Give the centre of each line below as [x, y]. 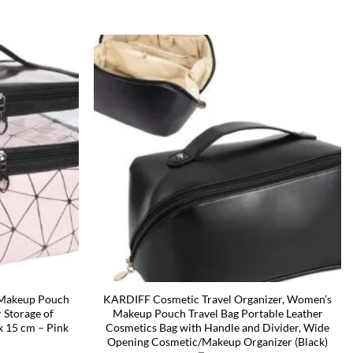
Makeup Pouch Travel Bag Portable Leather [217, 314]
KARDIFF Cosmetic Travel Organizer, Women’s [218, 299]
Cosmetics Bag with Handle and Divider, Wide [218, 328]
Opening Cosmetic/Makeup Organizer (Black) [218, 342]
